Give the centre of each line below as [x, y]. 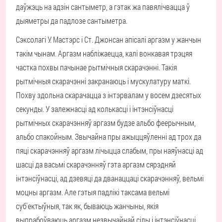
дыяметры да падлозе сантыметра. [72, 21]
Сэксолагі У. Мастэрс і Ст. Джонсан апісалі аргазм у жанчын [109, 39]
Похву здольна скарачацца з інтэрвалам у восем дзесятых [109, 95]
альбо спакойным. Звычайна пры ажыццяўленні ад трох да [109, 137]
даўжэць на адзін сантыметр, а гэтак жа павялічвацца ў [103, 7]
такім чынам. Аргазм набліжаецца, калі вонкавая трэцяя [104, 53]
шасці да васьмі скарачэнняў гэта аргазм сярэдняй [96, 164]
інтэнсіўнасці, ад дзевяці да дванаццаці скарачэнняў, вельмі [110, 178]
